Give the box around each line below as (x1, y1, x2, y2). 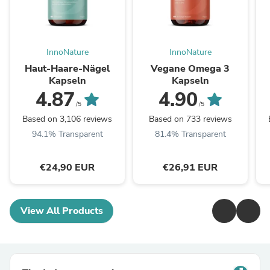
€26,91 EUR (163, 161, 218, 175)
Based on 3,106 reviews (22, 113, 113, 125)
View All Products (20, 204, 103, 218)
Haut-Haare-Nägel (25, 62, 110, 76)
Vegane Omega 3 (151, 62, 230, 76)
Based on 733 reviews (148, 113, 232, 125)
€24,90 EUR (40, 161, 95, 175)
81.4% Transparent (154, 128, 226, 140)
